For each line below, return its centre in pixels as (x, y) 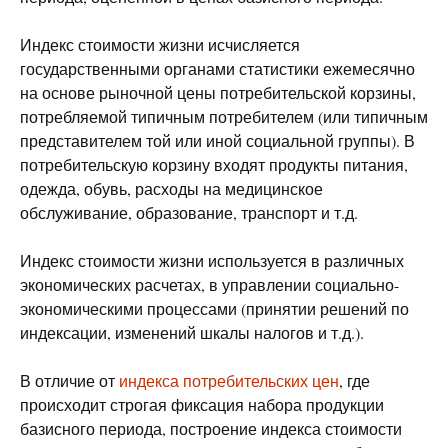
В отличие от (69, 380)
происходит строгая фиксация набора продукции (202, 404)
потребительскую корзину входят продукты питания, (214, 164)
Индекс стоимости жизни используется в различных (212, 260)
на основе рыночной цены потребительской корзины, (218, 92)
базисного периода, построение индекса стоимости (211, 428)
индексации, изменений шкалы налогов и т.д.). (192, 332)
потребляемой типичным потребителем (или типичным (224, 116)
